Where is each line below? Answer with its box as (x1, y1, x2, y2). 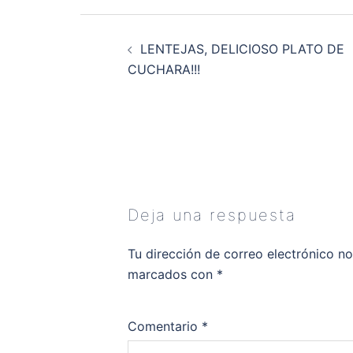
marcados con (128, 266, 217, 282)
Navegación (80, 13, 171, 33)
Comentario (128, 318, 202, 334)
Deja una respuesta (128, 205, 296, 225)
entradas (80, 54, 144, 74)
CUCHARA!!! (128, 61, 200, 77)
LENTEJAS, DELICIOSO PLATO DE (140, 40, 344, 57)
